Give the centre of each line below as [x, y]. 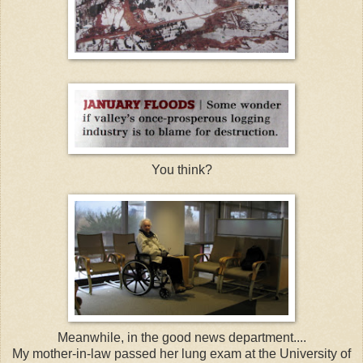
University [308, 354]
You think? [181, 170]
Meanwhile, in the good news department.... [181, 338]
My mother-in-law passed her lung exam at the [146, 354]
